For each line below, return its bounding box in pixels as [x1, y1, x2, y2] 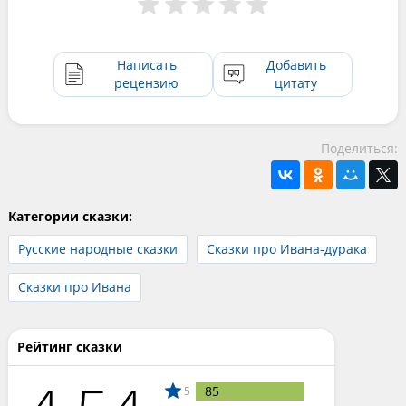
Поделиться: [321, 139, 399, 157]
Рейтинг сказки [16, 337, 122, 355]
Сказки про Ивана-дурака [206, 239, 367, 257]
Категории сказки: [7, 207, 132, 225]
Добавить [266, 55, 326, 73]
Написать [116, 55, 177, 73]
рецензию [114, 73, 179, 92]
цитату [275, 73, 318, 92]
